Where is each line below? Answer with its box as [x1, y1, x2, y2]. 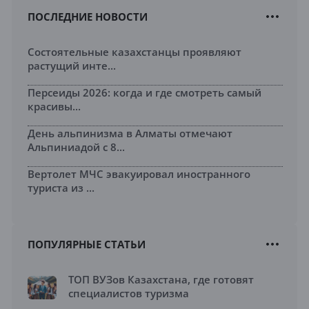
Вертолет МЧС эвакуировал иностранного [28, 166, 250, 181]
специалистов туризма [68, 286, 189, 300]
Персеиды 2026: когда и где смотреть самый [28, 85, 261, 99]
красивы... [28, 99, 81, 113]
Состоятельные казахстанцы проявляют [28, 44, 241, 59]
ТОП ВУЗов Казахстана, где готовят [68, 272, 254, 286]
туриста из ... [28, 180, 94, 195]
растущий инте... [28, 58, 116, 72]
